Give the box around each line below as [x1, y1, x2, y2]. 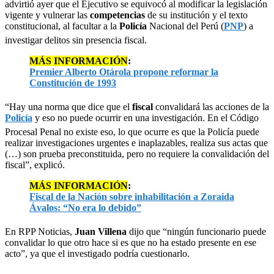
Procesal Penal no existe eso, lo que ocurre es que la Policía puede [5, 126, 259, 137]
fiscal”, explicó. [5, 159, 65, 170]
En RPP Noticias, [5, 226, 75, 237]
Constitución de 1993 [29, 77, 116, 88]
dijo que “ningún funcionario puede [129, 226, 266, 237]
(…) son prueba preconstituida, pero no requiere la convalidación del [5, 148, 269, 159]
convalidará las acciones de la [155, 101, 269, 112]
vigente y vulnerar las [5, 9, 90, 20]
